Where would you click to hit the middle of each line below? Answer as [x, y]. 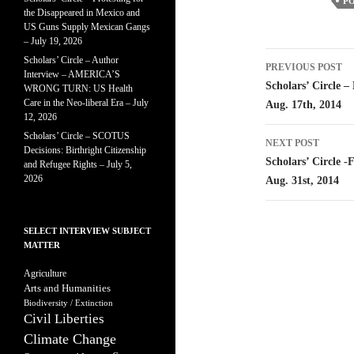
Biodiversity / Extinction [68, 303]
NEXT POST [292, 143]
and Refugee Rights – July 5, [78, 164]
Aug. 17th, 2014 [303, 105]
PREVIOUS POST [304, 67]
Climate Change [70, 339]
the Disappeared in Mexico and [82, 13]
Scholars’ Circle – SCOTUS [77, 136]
